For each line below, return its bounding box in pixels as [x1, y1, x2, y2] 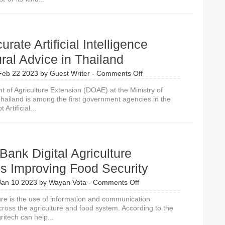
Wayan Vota [49, 178, 86, 186]
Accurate [142, 87, 170, 95]
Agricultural [142, 114, 178, 122]
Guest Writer [50, 69, 90, 77]
